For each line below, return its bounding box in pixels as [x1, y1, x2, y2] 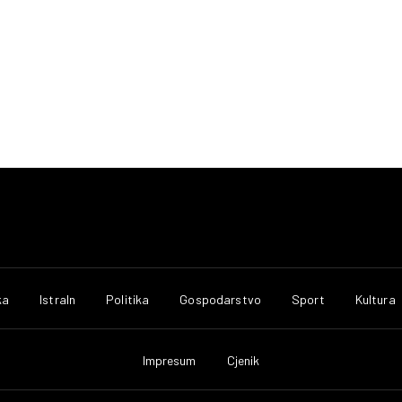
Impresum [142, 352, 197, 368]
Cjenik [226, 352, 260, 368]
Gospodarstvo [179, 291, 261, 307]
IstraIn [39, 291, 76, 307]
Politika [106, 291, 150, 307]
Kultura [354, 291, 396, 307]
